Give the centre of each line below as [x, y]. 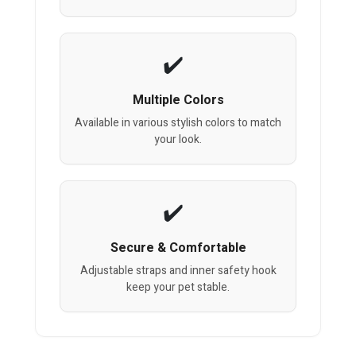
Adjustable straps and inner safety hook [178, 271]
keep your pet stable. [178, 288]
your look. [178, 140]
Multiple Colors [178, 101]
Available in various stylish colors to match [178, 123]
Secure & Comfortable [178, 248]
